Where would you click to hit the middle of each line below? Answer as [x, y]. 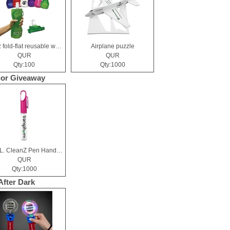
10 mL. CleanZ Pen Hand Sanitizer [60, 150]
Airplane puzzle [112, 46]
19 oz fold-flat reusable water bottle [59, 46]
